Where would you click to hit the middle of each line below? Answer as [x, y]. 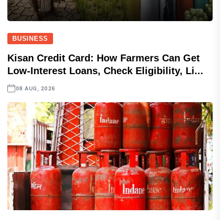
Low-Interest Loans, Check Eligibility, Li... [105, 71]
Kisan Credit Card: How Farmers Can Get [104, 58]
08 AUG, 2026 [35, 88]
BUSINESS [30, 39]
